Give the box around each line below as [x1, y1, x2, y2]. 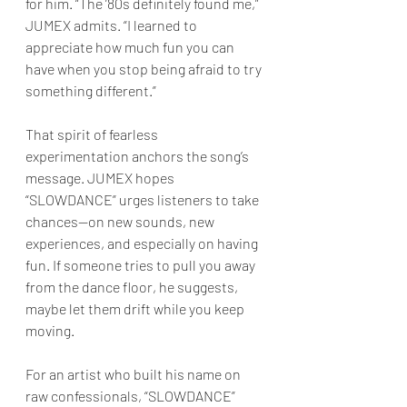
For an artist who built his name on [25, 365, 243, 382]
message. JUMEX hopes [25, 169, 177, 186]
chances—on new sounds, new [25, 213, 217, 230]
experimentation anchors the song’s [25, 147, 252, 164]
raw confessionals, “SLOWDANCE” [25, 387, 238, 404]
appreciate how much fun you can [25, 38, 237, 55]
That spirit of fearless [25, 125, 161, 143]
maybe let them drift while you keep [25, 300, 247, 317]
